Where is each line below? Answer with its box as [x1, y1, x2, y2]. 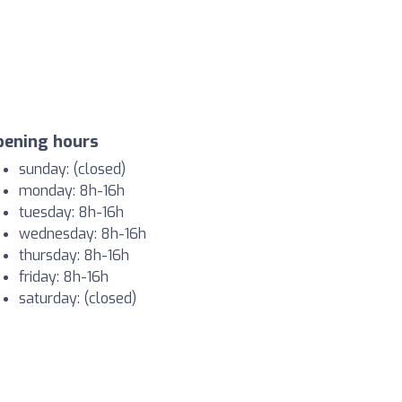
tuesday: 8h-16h [19, 203, 124, 223]
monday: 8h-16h [19, 181, 125, 201]
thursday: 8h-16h [19, 246, 129, 266]
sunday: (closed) [19, 160, 126, 179]
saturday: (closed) [19, 289, 136, 309]
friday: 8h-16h [19, 267, 109, 287]
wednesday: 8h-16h [19, 224, 146, 244]
